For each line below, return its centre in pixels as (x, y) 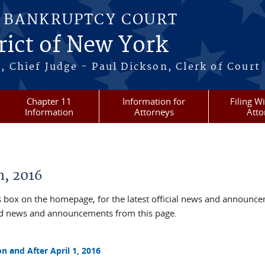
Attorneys (154, 112)
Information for (154, 101)
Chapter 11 (49, 101)
